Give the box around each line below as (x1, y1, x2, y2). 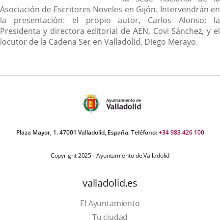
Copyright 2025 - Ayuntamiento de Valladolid (50, 151, 170, 160)
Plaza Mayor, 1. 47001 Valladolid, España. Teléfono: (16, 128, 159, 137)
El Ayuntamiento (80, 198, 140, 209)
